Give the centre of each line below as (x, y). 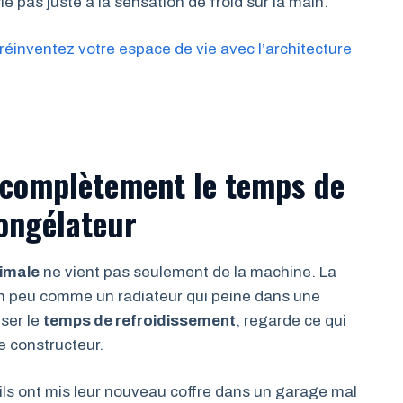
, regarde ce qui (291, 320)
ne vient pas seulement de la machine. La (188, 272)
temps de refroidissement (139, 320)
